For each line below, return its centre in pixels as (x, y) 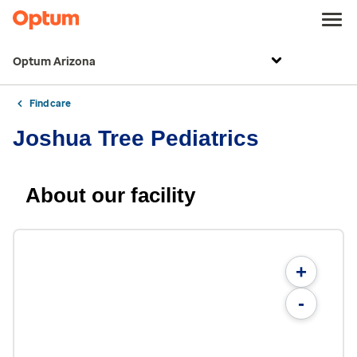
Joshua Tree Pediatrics (136, 138)
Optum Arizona (54, 62)
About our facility (110, 195)
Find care (50, 104)
